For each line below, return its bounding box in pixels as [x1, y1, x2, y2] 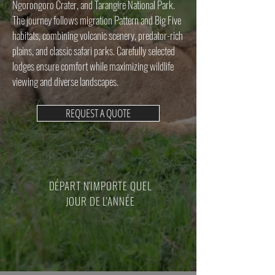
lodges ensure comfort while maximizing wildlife [12, 58, 174, 74]
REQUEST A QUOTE [66, 106, 131, 120]
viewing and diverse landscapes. [12, 74, 118, 89]
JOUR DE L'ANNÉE [65, 193, 135, 209]
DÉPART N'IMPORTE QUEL [48, 178, 152, 193]
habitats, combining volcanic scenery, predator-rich [12, 28, 183, 43]
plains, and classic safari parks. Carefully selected [12, 43, 175, 58]
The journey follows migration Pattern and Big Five [12, 12, 181, 28]
